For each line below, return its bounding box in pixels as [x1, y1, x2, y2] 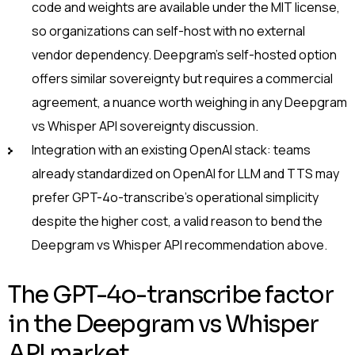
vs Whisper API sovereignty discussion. [32, 117, 258, 136]
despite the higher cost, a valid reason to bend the [32, 212, 323, 231]
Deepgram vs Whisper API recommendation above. [32, 236, 327, 254]
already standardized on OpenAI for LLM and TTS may [32, 165, 339, 183]
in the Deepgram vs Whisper [8, 309, 318, 340]
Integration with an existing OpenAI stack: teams [32, 141, 311, 159]
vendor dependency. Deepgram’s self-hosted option [32, 46, 337, 64]
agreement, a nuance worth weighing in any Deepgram [32, 94, 347, 112]
